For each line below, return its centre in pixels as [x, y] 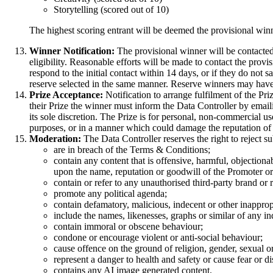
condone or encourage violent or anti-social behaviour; [158, 237]
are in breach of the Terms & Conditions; [132, 149]
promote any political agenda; [110, 193]
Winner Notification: [72, 51]
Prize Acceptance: [66, 94]
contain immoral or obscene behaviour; [128, 226]
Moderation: [55, 138]
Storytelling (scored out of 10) [111, 9]
